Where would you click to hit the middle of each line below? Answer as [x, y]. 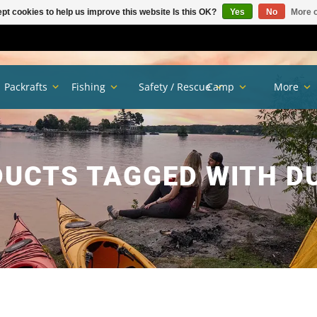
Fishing [89, 87]
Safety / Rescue [175, 87]
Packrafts [26, 87]
